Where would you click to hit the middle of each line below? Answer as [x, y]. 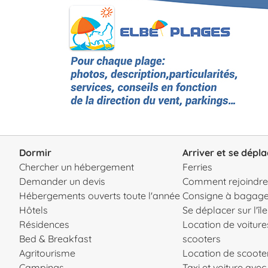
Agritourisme [47, 253]
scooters [201, 238]
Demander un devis [62, 181]
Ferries [197, 167]
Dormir [35, 152]
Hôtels [33, 210]
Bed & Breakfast [55, 238]
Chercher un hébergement [77, 167]
